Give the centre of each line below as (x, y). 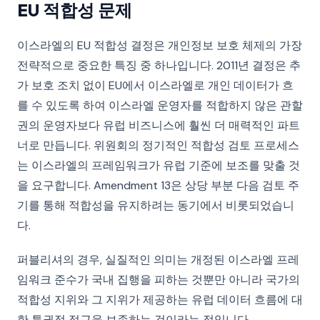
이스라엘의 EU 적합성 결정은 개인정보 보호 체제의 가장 (160, 45)
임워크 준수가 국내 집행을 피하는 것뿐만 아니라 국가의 (159, 280)
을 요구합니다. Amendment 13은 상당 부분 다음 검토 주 (158, 185)
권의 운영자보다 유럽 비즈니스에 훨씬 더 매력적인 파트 (159, 125)
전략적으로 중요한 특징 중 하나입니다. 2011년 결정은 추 (159, 65)
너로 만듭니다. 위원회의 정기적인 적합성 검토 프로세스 (158, 145)
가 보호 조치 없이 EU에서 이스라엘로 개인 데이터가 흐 (155, 85)
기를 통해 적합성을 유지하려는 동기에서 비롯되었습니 (156, 205)
